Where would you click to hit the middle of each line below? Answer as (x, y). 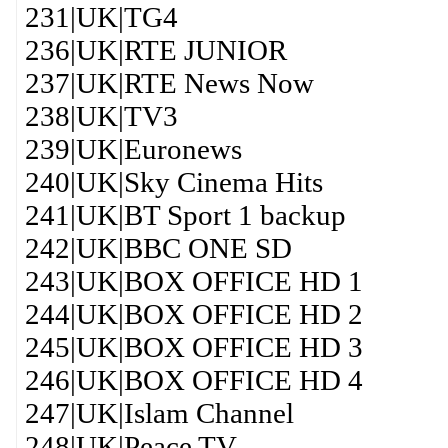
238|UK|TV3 (101, 116)
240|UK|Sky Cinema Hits (173, 182)
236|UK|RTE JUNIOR (155, 50)
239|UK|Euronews (133, 149)
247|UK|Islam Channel (159, 413)
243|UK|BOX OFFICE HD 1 (193, 281)
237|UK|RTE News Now (169, 83)
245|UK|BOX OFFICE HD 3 (193, 347)
